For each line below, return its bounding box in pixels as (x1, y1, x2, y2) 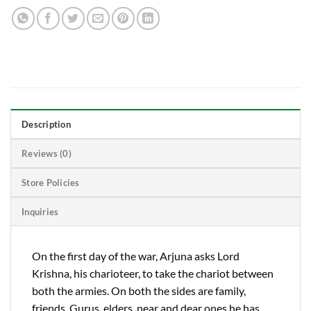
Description (22, 119, 71, 131)
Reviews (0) (22, 148, 72, 160)
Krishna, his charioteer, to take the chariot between (32, 267, 274, 280)
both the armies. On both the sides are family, (32, 284, 246, 298)
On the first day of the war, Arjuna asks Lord (32, 249, 239, 263)
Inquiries (22, 206, 59, 218)
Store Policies (22, 177, 80, 189)
